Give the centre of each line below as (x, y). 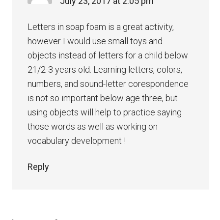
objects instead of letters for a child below (108, 55)
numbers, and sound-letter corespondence (108, 84)
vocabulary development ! (77, 141)
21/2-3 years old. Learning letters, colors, (105, 70)
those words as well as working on (93, 127)
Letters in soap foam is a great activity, (101, 27)
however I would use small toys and (95, 41)
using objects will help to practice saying (105, 112)
